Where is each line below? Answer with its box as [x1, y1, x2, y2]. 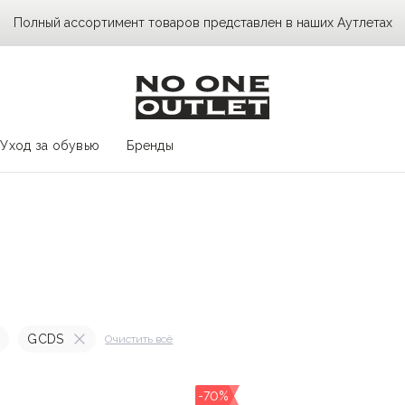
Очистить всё [105, 333, 174, 345]
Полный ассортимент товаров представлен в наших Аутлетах [13, 15, 392, 30]
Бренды [127, 137, 174, 153]
